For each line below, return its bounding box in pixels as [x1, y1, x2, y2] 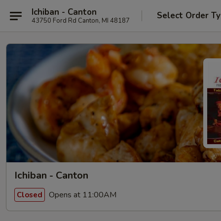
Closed [17, 189, 42, 200]
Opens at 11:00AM [47, 189, 116, 200]
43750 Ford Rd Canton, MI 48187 [32, 16, 130, 25]
